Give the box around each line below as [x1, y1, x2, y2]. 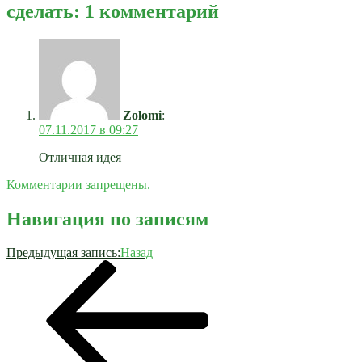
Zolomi [123, 107, 162, 122]
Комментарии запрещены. [6, 177, 150, 192]
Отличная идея [39, 149, 121, 164]
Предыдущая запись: [6, 246, 120, 260]
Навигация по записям [6, 208, 208, 229]
